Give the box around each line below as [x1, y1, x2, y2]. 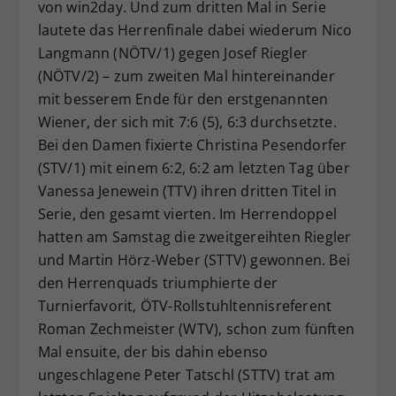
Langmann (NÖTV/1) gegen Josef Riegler [37, 43, 308, 64]
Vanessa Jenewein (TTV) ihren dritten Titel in [37, 181, 338, 202]
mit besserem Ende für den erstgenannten [37, 89, 329, 110]
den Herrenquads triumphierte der [37, 273, 278, 293]
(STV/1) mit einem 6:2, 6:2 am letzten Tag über [37, 158, 350, 179]
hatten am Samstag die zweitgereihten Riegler [37, 227, 352, 247]
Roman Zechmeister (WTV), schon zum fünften [37, 319, 354, 339]
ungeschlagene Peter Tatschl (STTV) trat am [37, 365, 335, 385]
